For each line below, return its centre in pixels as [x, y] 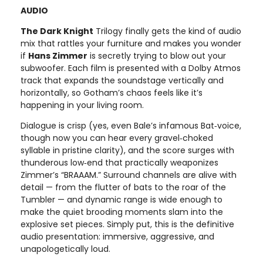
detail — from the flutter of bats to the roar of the [123, 187]
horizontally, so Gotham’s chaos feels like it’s [112, 92]
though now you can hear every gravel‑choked [117, 138]
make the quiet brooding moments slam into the [122, 212]
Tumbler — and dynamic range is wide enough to [122, 199]
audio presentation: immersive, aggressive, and [117, 236]
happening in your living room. [82, 105]
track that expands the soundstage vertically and [122, 80]
